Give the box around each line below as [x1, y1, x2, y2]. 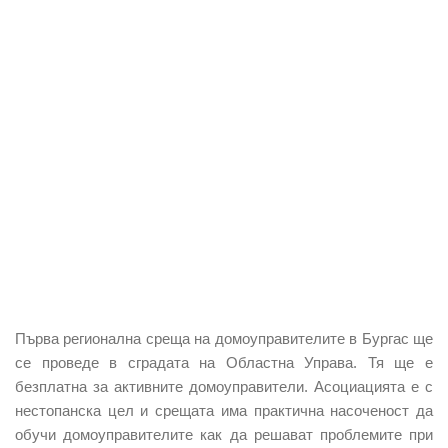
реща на [153, 329, 215, 347]
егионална [71, 329, 146, 347]
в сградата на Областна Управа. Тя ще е [98, 353, 434, 371]
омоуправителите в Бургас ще [223, 329, 434, 347]
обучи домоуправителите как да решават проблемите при [15, 425, 433, 443]
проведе [41, 353, 99, 371]
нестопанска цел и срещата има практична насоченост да [15, 401, 433, 419]
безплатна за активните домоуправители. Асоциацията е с [15, 377, 433, 395]
